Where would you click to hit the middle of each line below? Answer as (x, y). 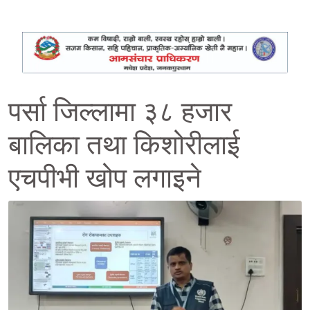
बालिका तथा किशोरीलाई (124, 145)
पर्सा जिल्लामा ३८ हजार (120, 111)
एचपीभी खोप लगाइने (105, 178)
